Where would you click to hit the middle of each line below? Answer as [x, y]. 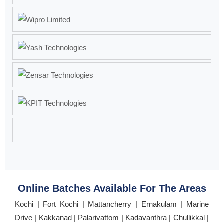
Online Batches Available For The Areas [112, 188]
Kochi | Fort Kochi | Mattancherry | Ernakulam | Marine [112, 204]
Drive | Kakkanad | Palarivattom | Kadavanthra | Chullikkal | [112, 217]
